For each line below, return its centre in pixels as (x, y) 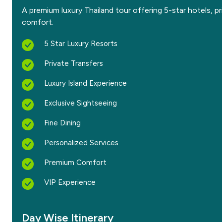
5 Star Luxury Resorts (81, 44)
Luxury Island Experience (85, 83)
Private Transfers (74, 63)
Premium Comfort (75, 163)
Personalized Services (81, 143)
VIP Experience (70, 182)
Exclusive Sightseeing (81, 103)
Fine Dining (62, 123)
